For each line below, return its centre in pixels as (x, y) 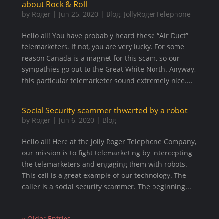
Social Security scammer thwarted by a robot (105, 110)
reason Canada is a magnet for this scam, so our (101, 58)
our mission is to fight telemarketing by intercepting (107, 153)
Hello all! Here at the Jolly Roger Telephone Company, (109, 142)
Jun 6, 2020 (76, 120)
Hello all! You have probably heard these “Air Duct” (105, 35)
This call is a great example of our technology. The (104, 175)
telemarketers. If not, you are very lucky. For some (103, 47)
